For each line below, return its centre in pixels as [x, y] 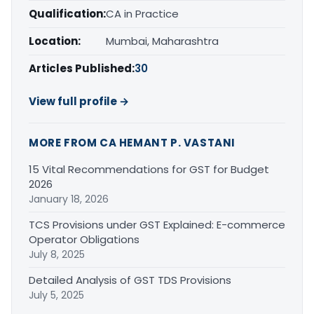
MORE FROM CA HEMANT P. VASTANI [132, 142]
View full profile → [79, 101]
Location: [55, 41]
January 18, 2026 [69, 199]
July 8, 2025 [57, 254]
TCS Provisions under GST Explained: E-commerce [157, 224]
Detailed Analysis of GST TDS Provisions [130, 280]
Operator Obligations [84, 239]
